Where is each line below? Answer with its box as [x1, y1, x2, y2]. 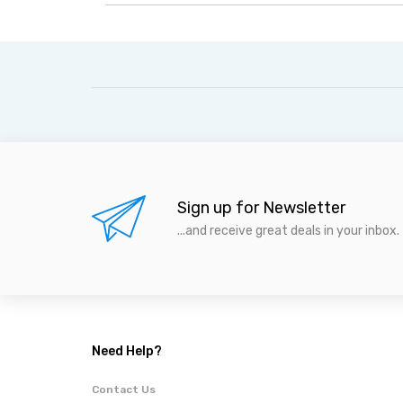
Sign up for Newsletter [177, 198, 345, 218]
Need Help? [92, 344, 162, 359]
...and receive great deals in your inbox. [177, 223, 399, 238]
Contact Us [92, 383, 156, 396]
